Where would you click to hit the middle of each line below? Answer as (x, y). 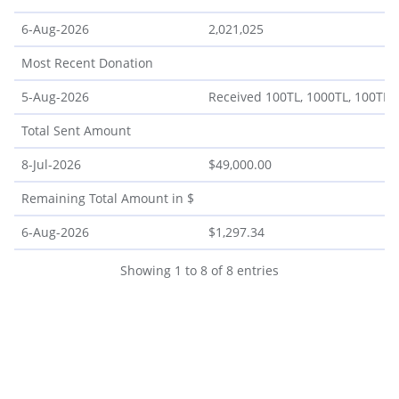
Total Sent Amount (76, 130)
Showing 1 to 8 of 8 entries (199, 270)
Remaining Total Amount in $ (108, 198)
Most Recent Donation (87, 62)
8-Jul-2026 (51, 164)
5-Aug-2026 (55, 96)
